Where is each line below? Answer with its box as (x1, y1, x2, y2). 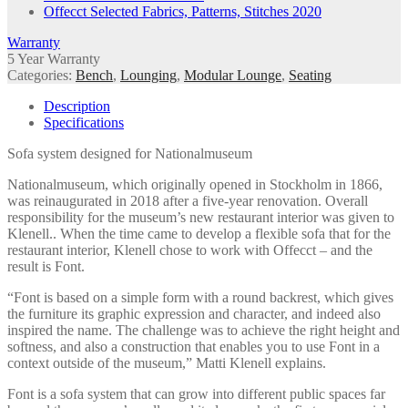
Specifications (44, 114, 124, 130)
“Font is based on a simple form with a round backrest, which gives (7, 289, 393, 305)
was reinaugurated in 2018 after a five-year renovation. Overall (7, 192, 368, 209)
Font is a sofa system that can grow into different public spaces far (7, 385, 385, 402)
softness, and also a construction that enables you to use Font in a (7, 338, 380, 354)
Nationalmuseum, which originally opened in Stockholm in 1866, (7, 176, 382, 192)
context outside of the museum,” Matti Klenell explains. (7, 354, 326, 371)
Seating (289, 66, 331, 83)
